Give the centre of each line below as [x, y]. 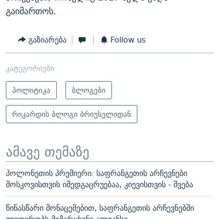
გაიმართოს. [31, 11]
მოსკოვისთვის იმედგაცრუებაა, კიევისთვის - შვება [99, 185]
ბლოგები [89, 90]
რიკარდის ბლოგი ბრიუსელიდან [72, 114]
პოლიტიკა [31, 90]
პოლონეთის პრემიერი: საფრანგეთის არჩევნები [97, 174]
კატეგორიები [30, 68]
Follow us [128, 40]
